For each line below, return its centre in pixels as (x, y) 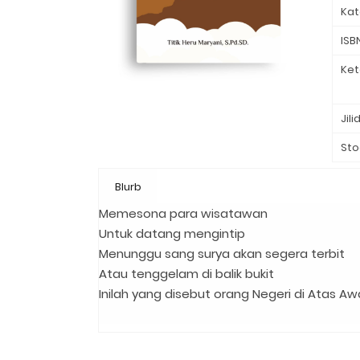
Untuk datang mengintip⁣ (172, 233)
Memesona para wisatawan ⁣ (185, 213)
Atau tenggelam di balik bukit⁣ (186, 274)
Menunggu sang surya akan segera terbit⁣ (222, 254)
